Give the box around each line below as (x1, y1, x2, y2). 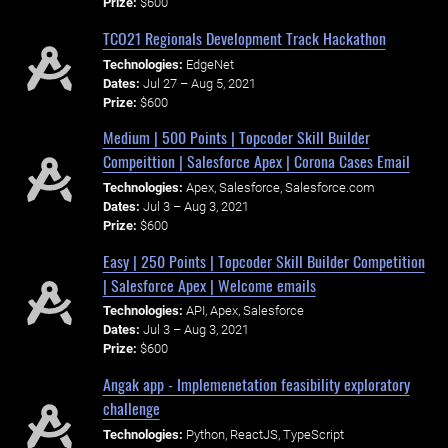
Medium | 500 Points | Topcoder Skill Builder (102, 125, 370, 150)
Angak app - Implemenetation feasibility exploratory (102, 372, 410, 397)
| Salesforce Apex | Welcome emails (102, 272, 316, 297)
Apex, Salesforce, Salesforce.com (185, 180, 375, 196)
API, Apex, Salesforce (185, 303, 304, 319)
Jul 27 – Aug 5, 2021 (142, 75, 256, 91)
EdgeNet (185, 56, 234, 72)
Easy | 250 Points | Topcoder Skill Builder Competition (102, 248, 425, 273)
